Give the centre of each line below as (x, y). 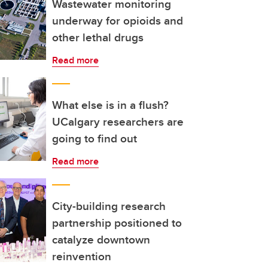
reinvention (82, 256)
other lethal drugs (98, 37)
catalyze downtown (101, 239)
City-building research (109, 206)
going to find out (95, 138)
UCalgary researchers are (118, 121)
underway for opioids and (118, 20)
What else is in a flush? (110, 105)
